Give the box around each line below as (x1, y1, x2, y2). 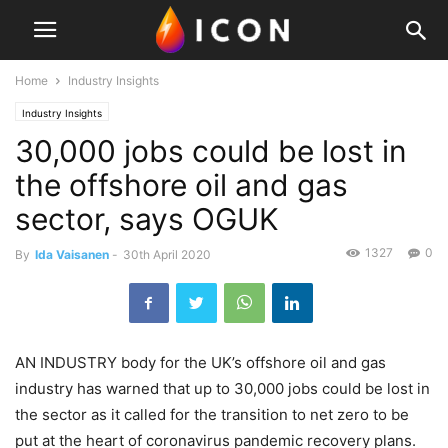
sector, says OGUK (15, 201, 279, 237)
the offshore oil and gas (15, 167, 348, 203)
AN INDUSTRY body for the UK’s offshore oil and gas (15, 353, 386, 372)
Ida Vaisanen (35, 247, 109, 262)
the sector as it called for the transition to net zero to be (15, 405, 409, 424)
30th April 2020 (123, 247, 211, 262)
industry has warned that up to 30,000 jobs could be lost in (15, 379, 430, 398)
